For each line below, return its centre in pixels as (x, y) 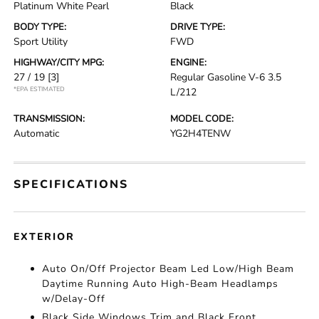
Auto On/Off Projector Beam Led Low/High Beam (168, 269)
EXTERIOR (45, 237)
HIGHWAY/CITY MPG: (59, 63)
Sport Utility (41, 42)
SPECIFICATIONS (71, 184)
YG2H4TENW (200, 134)
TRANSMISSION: (49, 119)
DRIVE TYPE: (198, 27)
